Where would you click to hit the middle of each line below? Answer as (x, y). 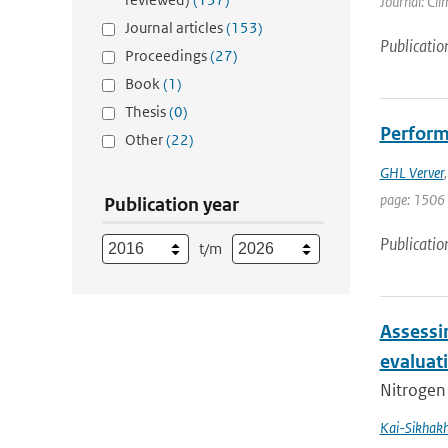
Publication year (171, 204)
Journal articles (175, 27)
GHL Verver (411, 172)
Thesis (147, 111)
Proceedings (167, 55)
